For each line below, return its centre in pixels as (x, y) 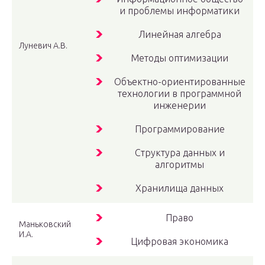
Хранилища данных (180, 188)
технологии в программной (180, 94)
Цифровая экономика (180, 242)
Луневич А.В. (43, 46)
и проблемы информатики (180, 11)
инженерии (180, 106)
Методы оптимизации (180, 58)
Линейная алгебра (180, 35)
